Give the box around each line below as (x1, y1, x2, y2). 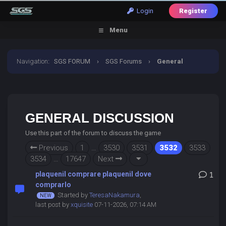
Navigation (17, 58, 48, 65)
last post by (35, 201, 71, 208)
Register (179, 7, 207, 15)
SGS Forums (105, 58, 142, 65)
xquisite (70, 201, 93, 208)
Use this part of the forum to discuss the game (25, 129, 161, 137)
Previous (36, 143, 68, 152)
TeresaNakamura (89, 191, 140, 199)
